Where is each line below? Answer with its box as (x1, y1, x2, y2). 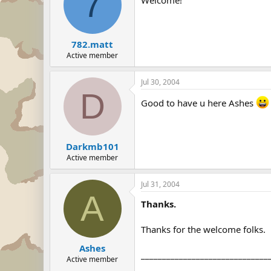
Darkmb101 (65, 140, 119, 152)
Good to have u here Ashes (141, 97, 256, 109)
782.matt (71, 38, 113, 50)
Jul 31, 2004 (141, 178, 180, 189)
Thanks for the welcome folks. (141, 223, 266, 235)
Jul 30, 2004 (141, 77, 180, 87)
